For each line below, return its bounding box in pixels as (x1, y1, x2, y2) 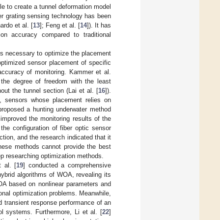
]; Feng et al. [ (39, 21, 80, 29)
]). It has (86, 21, 111, 29)
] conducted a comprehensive (23, 161, 111, 169)
